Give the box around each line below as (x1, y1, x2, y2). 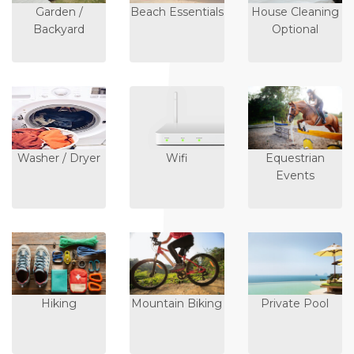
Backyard (33, 22, 85, 37)
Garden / (35, 5, 83, 20)
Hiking (41, 296, 77, 311)
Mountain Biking (131, 296, 223, 311)
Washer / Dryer (17, 150, 101, 165)
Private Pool (261, 296, 330, 311)
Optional (271, 22, 318, 37)
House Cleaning (250, 5, 339, 20)
